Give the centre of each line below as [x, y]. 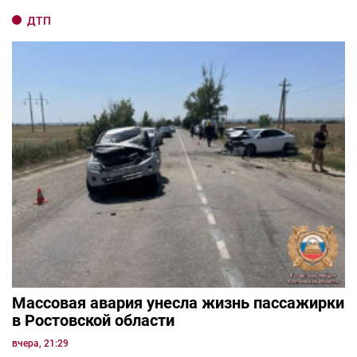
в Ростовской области [93, 320]
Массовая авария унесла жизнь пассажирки [178, 302]
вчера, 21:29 [40, 343]
